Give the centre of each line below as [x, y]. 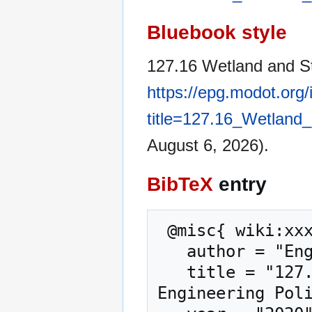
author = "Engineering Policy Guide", [172, 252]
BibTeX [180, 185]
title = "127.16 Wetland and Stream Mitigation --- [172, 273]
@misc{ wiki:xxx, [162, 231]
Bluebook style [217, 32]
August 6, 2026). [208, 145]
